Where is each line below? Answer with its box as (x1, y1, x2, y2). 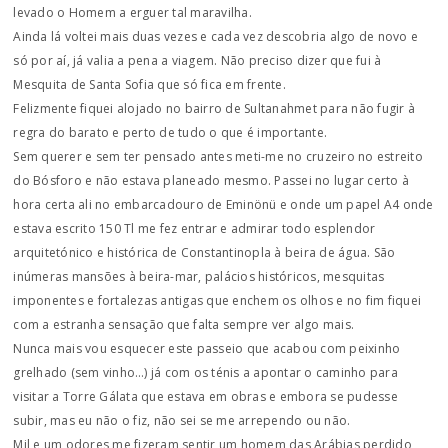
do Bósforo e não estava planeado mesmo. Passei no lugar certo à (13, 172, 410, 189)
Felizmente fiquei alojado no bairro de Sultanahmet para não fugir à (13, 100, 416, 117)
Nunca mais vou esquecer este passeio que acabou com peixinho (13, 340, 401, 357)
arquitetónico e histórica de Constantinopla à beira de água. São (13, 244, 396, 261)
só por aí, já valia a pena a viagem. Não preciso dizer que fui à (13, 52, 382, 69)
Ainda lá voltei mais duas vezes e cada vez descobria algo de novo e (13, 28, 419, 45)
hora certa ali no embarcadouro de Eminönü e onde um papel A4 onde (13, 196, 434, 213)
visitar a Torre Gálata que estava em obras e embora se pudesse (13, 388, 398, 405)
